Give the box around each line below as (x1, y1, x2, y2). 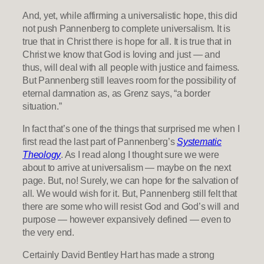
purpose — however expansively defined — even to (22, 213, 231, 225)
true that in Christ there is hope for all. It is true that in (22, 35, 232, 47)
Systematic (177, 136, 222, 147)
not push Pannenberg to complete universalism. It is (22, 22, 230, 34)
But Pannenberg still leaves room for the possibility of (22, 74, 236, 85)
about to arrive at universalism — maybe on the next (22, 161, 231, 173)
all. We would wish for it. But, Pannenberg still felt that (22, 187, 237, 199)
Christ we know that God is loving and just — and (22, 48, 220, 60)
